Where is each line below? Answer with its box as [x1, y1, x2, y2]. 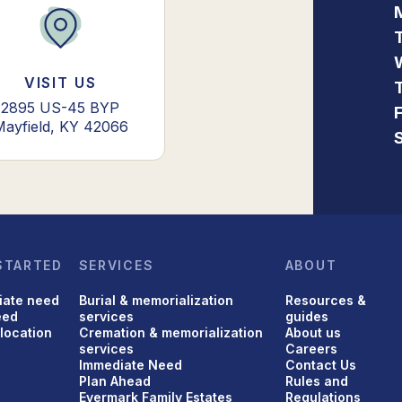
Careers [284, 340, 337, 356]
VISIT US [23, 73, 97, 92]
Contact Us [284, 356, 356, 372]
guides [284, 308, 328, 324]
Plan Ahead [78, 372, 151, 389]
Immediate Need [78, 356, 182, 372]
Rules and [284, 372, 348, 389]
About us [284, 324, 341, 340]
